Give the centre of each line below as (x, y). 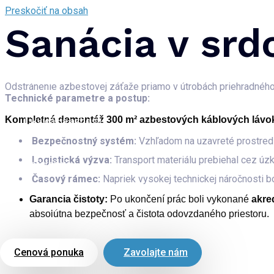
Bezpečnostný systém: (84, 141)
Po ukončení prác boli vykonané (181, 199)
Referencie (48, 164)
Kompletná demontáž (56, 120)
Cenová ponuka (49, 252)
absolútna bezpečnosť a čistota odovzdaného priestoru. (149, 214)
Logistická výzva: (72, 160)
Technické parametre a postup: (77, 98)
